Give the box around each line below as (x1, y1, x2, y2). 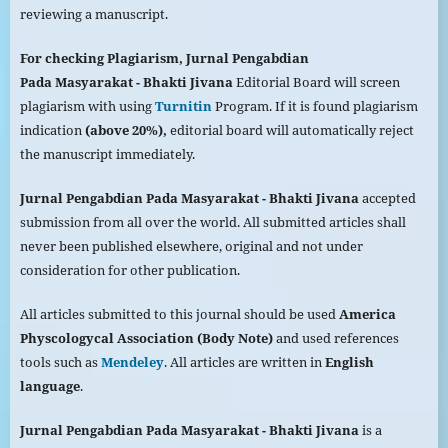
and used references (272, 329, 399, 348)
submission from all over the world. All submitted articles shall (19, 213, 406, 232)
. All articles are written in (163, 353, 325, 372)
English (324, 353, 374, 372)
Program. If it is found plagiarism (214, 97, 418, 116)
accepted (358, 189, 416, 208)
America (335, 305, 396, 324)
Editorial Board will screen (232, 73, 400, 92)
